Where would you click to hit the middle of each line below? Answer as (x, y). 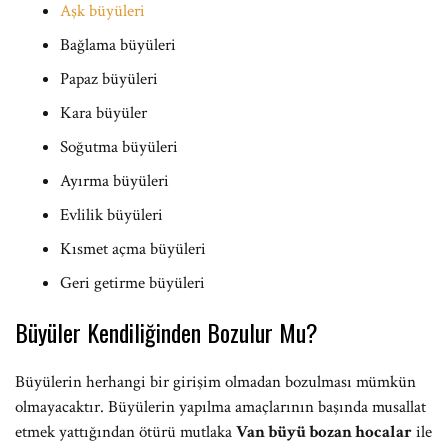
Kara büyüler (103, 113)
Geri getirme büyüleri (132, 283)
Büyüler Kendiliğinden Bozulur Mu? (166, 332)
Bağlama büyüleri (118, 45)
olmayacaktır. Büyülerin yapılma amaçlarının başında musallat (220, 407)
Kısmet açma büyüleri (133, 249)
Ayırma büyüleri (114, 181)
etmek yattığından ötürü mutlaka (125, 432)
